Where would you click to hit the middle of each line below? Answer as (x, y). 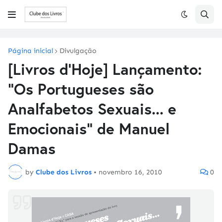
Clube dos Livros (64, 172)
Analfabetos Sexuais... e (92, 109)
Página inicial (30, 51)
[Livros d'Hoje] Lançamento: (105, 69)
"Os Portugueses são (81, 89)
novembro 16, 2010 (130, 172)
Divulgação (78, 51)
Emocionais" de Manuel (89, 129)
